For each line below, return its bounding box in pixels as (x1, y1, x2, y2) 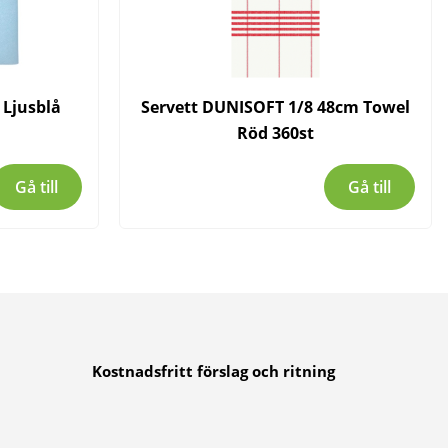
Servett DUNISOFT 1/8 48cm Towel (141, 95, 410, 118)
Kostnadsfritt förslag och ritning (91, 360, 335, 381)
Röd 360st (237, 121, 314, 144)
